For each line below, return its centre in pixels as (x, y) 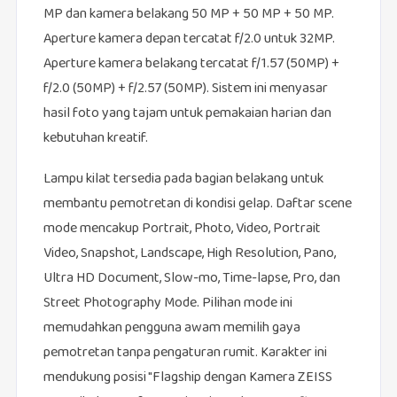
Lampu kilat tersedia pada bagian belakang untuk (183, 180)
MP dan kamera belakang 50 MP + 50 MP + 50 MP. (188, 15)
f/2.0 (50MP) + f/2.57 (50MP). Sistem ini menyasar (185, 90)
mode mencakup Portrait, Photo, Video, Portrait (182, 230)
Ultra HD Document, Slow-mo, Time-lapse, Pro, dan (191, 279)
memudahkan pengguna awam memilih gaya (171, 329)
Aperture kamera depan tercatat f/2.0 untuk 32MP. (189, 40)
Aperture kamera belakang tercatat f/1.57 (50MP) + (191, 65)
